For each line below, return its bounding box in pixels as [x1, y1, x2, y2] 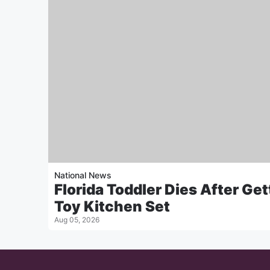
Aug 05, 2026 [54, 215, 99, 225]
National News [54, 170, 111, 181]
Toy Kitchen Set [54, 198, 170, 216]
